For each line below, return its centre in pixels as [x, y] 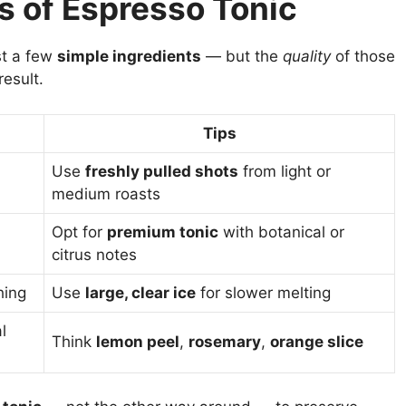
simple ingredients [129, 57]
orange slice [317, 341]
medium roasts [106, 193]
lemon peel [138, 341]
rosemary [225, 341]
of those [363, 57]
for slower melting [263, 292]
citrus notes [94, 254]
